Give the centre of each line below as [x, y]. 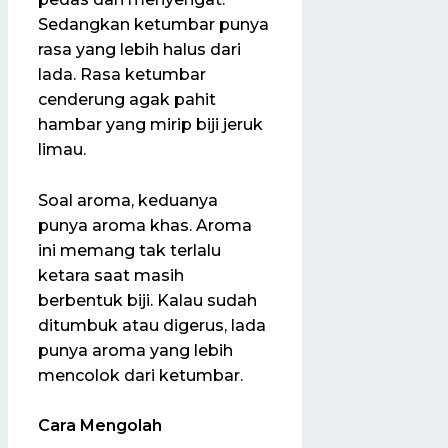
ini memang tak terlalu [129, 250]
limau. [62, 149]
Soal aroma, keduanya [128, 200]
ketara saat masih [111, 275]
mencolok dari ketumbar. [140, 375]
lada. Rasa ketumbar [122, 74]
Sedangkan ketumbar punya [153, 24]
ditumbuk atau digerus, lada [152, 325]
